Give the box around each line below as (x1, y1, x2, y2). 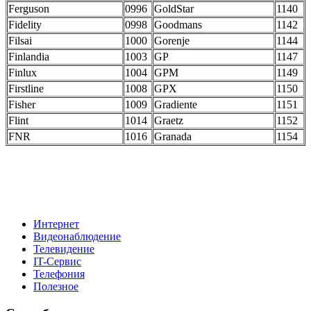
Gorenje (154, 35, 190, 47)
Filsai (8, 35, 32, 47)
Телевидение (33, 243, 94, 255)
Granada (154, 131, 192, 143)
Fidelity (8, 19, 42, 31)
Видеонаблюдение (33, 230, 121, 243)
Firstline (8, 83, 44, 95)
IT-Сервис (33, 255, 81, 268)
